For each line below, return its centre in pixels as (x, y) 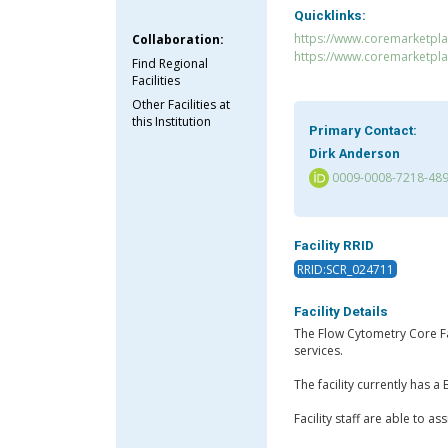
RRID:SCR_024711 (345, 269)
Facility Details (340, 311)
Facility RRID (333, 246)
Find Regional (170, 63)
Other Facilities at (181, 104)
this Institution (172, 121)
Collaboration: (178, 39)
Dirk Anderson (354, 153)
